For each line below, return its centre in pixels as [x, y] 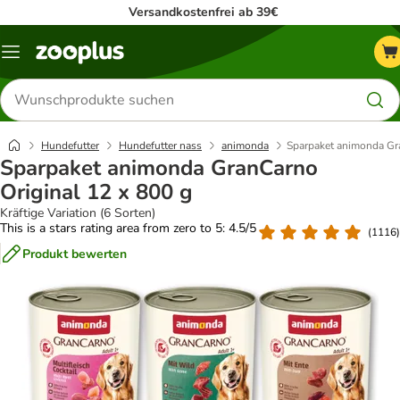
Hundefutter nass [160, 146]
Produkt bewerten [75, 254]
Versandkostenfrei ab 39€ [203, 12]
